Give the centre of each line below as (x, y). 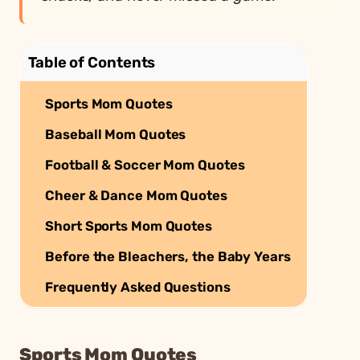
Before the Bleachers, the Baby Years (168, 256)
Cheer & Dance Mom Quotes (136, 195)
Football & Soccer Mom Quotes (145, 164)
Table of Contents (92, 62)
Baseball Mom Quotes (116, 134)
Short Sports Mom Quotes (129, 225)
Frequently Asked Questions (138, 286)
